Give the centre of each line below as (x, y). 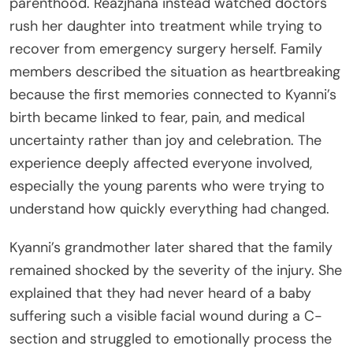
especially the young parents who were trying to (167, 186)
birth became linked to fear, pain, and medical (157, 117)
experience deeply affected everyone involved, (161, 163)
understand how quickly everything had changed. (169, 208)
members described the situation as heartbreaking (175, 71)
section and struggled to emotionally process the (171, 338)
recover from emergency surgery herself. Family (166, 48)
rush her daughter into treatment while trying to (166, 26)
